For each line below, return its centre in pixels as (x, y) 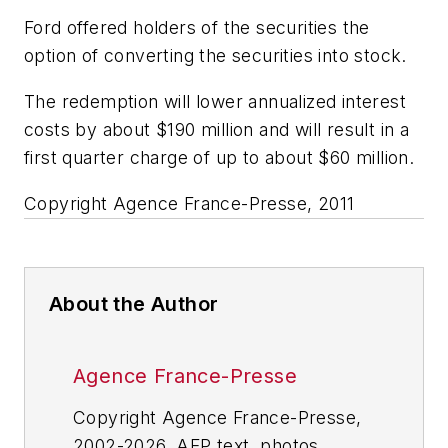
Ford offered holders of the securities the (197, 28)
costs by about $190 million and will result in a (217, 129)
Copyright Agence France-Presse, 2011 (189, 203)
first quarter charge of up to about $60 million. (219, 157)
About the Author (134, 303)
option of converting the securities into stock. (215, 56)
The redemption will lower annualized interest (215, 101)
